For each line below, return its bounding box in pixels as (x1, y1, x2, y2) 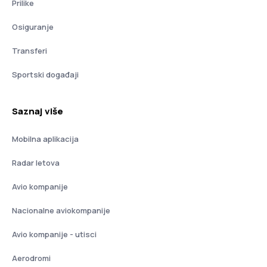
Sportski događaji (12, 69, 79, 80)
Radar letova (12, 157, 60, 168)
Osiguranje (12, 21, 54, 32)
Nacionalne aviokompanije (12, 205, 110, 216)
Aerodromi (12, 253, 51, 263)
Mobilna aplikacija (12, 133, 79, 144)
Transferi (12, 45, 47, 56)
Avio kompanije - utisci (12, 229, 97, 240)
